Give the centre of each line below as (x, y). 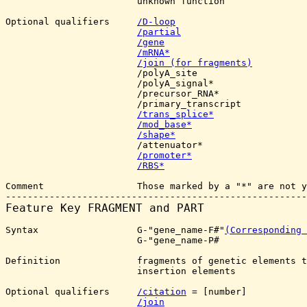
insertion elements (121, 271)
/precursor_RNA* (112, 94)
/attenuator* (104, 145)
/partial (159, 32)
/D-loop (156, 22)
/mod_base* (164, 124)
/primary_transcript (123, 104)
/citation (162, 292)
